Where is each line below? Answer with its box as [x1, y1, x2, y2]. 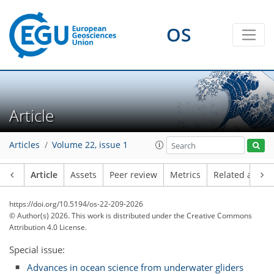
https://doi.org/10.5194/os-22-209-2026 [9, 199, 143, 209]
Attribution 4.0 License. [9, 222, 87, 232]
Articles [9, 139, 40, 151]
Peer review [109, 169, 157, 180]
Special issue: [9, 243, 65, 256]
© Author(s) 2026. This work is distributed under [9, 210, 174, 221]
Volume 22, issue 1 [52, 139, 128, 151]
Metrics [170, 169, 201, 180]
